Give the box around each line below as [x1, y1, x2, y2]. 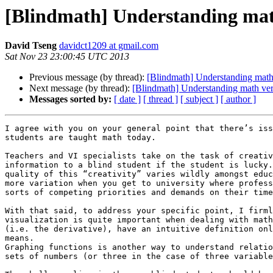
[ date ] [114, 94, 141, 105]
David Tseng [5, 40, 57, 51]
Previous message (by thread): [29, 72, 147, 83]
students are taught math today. [5, 133, 156, 143]
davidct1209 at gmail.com [59, 40, 158, 51]
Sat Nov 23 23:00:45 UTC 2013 [5, 51, 129, 62]
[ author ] [221, 94, 256, 105]
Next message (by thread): [29, 83, 132, 94]
